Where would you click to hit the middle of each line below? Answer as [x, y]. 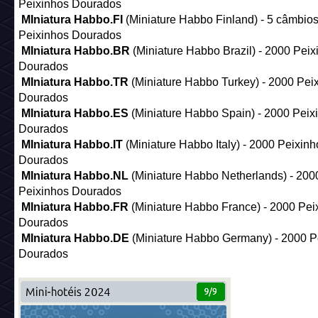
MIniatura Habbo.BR [77, 51]
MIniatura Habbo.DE [76, 238]
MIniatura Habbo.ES [76, 114]
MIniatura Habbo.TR [76, 82]
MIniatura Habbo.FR [76, 207]
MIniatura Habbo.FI [73, 20]
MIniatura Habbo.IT [73, 145]
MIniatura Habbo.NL [76, 176]
